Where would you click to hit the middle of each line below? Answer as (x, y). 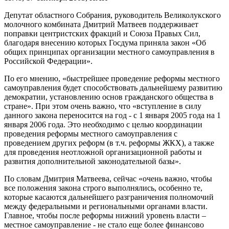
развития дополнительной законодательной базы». (93, 162)
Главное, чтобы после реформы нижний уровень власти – (105, 216)
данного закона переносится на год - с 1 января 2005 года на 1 (112, 116)
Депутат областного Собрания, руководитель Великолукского (112, 15)
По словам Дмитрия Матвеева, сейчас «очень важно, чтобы (108, 179)
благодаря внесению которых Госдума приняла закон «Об (105, 43)
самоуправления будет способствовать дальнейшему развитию (113, 88)
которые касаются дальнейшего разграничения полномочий (109, 197)
